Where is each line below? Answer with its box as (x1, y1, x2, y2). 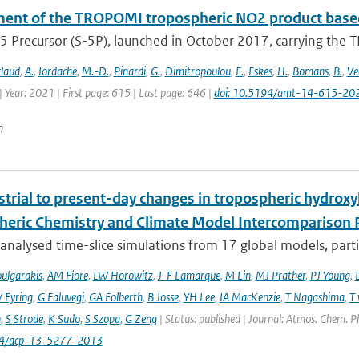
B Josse (147, 289, 179, 305)
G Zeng (124, 311, 157, 326)
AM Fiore (46, 268, 88, 283)
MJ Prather (255, 268, 305, 283)
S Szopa (84, 311, 120, 326)
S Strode (5, 311, 43, 326)
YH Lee (183, 289, 215, 305)
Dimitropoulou (164, 63, 231, 79)
